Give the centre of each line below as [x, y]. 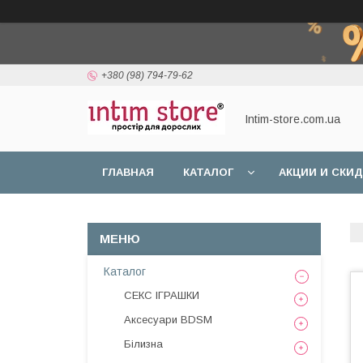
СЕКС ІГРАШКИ [162, 295]
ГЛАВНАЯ [128, 172]
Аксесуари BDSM [168, 320]
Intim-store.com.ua [293, 119]
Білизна [143, 344]
